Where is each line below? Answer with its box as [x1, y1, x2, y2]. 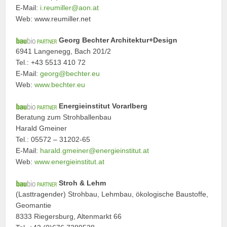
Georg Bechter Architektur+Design [57, 35, 178, 44]
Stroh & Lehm [57, 178, 106, 187]
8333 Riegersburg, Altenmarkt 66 [16, 212, 122, 220]
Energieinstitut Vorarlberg [59, 101, 148, 110]
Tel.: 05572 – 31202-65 [16, 135, 91, 143]
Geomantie [16, 201, 52, 209]
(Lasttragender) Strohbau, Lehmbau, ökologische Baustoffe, [16, 190, 209, 198]
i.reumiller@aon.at [40, 3, 99, 12]
